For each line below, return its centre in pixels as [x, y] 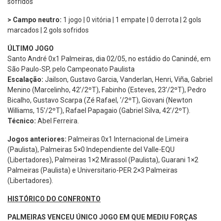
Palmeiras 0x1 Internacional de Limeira [128, 139]
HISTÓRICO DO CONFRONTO [54, 199]
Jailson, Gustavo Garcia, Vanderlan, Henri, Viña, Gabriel [128, 79]
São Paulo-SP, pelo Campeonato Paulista [71, 69]
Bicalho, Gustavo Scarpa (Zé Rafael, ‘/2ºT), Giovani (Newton [100, 100]
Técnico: [22, 121]
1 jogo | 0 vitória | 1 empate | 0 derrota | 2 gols [131, 19]
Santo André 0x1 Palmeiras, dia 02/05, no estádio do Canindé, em [109, 58]
